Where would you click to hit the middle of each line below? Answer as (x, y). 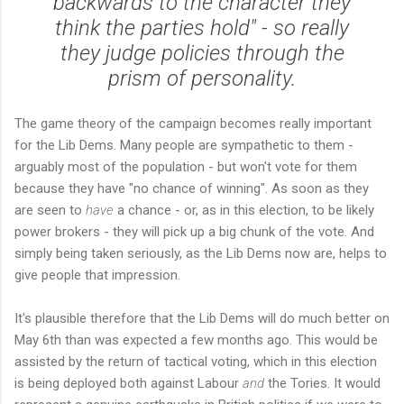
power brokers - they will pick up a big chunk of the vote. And (194, 231)
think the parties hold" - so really (202, 28)
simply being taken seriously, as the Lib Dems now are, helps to (201, 253)
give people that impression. (97, 275)
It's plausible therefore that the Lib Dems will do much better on (202, 318)
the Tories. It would (322, 383)
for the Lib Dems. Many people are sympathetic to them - (184, 145)
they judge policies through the (202, 53)
